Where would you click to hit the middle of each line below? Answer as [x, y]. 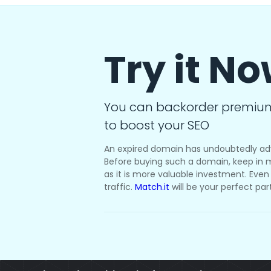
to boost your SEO [157, 125]
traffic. [119, 187]
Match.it [152, 187]
